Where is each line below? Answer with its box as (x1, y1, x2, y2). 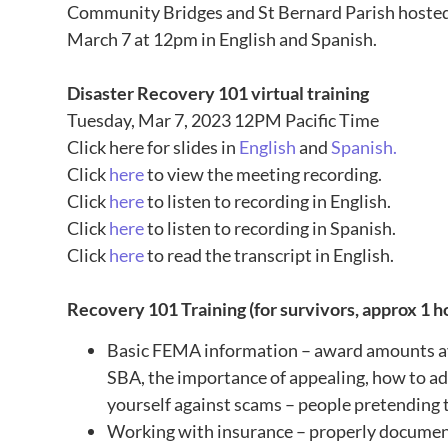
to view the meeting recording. (144, 163, 383, 186)
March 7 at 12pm (67, 28, 199, 51)
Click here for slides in (67, 136, 240, 159)
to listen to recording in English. (144, 190, 392, 213)
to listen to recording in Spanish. (144, 217, 397, 240)
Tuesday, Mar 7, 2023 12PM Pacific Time (67, 109, 380, 132)
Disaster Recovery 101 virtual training (67, 82, 370, 105)
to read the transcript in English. (144, 244, 395, 267)
